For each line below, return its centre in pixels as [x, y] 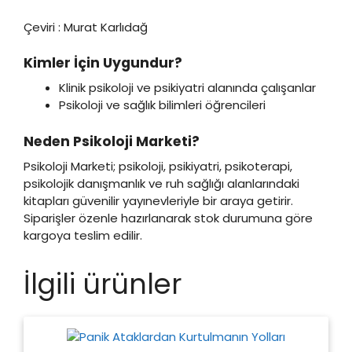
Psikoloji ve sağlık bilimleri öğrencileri [162, 105]
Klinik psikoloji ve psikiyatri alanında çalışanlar [187, 88]
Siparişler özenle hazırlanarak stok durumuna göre [168, 218]
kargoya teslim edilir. [83, 235]
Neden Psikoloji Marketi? [112, 141]
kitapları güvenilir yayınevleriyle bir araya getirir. [158, 200]
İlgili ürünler [103, 284]
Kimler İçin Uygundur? [103, 63]
